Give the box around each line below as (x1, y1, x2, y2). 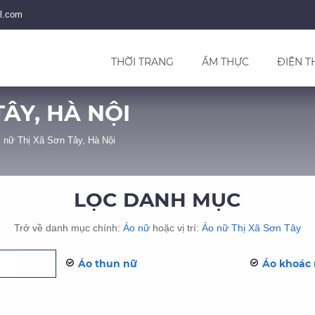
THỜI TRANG (111, 56, 174, 68)
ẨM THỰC (202, 56, 249, 68)
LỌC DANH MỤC (74, 188, 241, 212)
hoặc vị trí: (150, 222, 202, 233)
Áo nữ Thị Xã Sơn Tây (202, 222, 301, 233)
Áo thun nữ (77, 257, 137, 270)
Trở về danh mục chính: (14, 222, 123, 233)
